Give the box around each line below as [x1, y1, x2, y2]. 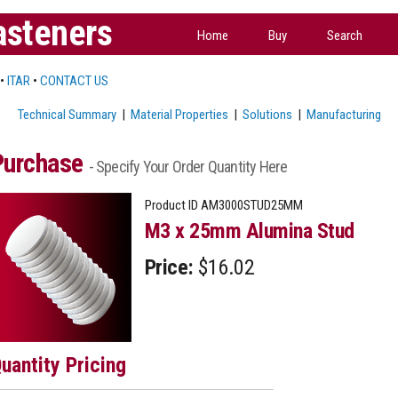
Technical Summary [17, 106, 116, 123]
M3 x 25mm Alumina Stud [144, 218, 354, 243]
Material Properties [130, 106, 228, 123]
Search [327, 27, 362, 44]
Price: [144, 254, 194, 280]
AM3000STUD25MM [197, 196, 303, 213]
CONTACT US [39, 72, 108, 89]
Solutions [242, 106, 292, 123]
